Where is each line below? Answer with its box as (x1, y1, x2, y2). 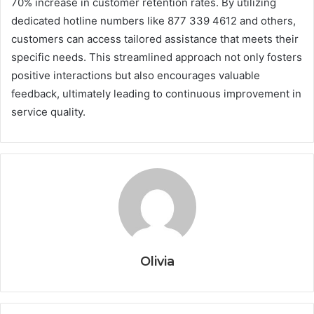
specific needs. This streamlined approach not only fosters (11, 50, 302, 64)
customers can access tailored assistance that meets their (11, 32, 299, 46)
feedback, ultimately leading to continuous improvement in (11, 86, 301, 100)
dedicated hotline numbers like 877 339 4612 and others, (11, 13, 296, 27)
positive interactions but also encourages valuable (11, 68, 260, 82)
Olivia (139, 253, 175, 269)
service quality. (11, 104, 86, 118)
